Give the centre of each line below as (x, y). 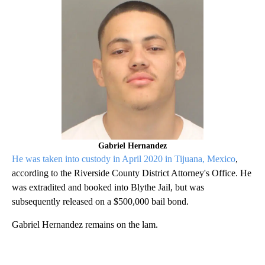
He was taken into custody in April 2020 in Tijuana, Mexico (124, 159)
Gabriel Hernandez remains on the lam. (88, 225)
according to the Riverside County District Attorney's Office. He (132, 173)
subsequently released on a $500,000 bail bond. (104, 202)
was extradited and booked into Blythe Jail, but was (108, 188)
